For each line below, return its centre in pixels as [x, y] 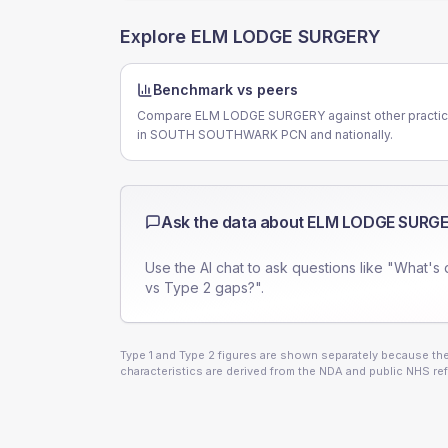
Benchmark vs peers [225, 89]
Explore [155, 36]
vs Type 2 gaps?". [204, 287]
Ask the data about [234, 222]
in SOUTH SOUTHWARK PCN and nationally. [265, 134]
